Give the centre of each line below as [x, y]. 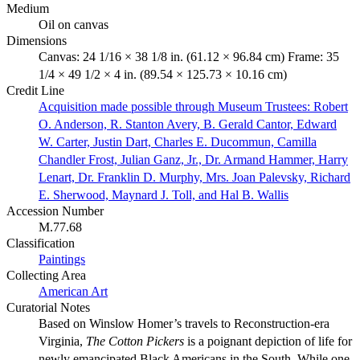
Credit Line [35, 90]
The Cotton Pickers [135, 341]
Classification [41, 243]
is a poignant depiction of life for [268, 341]
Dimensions [37, 40]
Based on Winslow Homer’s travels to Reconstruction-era [184, 323]
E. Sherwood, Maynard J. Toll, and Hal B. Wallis [164, 194]
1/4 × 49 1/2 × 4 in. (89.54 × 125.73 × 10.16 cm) [163, 74]
